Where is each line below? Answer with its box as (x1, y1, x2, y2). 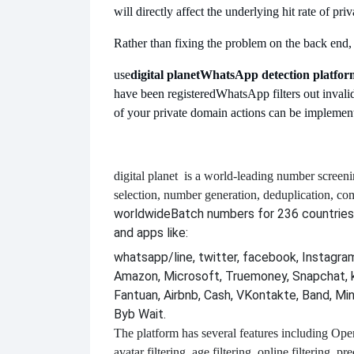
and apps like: (114, 225, 188, 241)
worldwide (114, 206, 171, 222)
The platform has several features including (114, 326, 328, 340)
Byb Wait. (114, 306, 166, 322)
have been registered (114, 87, 216, 101)
